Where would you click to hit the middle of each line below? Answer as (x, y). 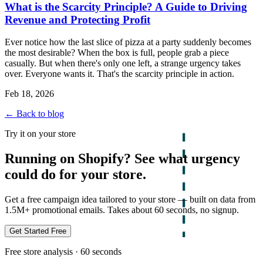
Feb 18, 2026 (29, 94)
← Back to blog (34, 114)
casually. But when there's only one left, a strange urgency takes (123, 63)
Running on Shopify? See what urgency (122, 159)
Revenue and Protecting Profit (77, 19)
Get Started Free (38, 231)
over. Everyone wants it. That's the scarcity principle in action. (119, 74)
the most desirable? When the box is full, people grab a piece (117, 53)
